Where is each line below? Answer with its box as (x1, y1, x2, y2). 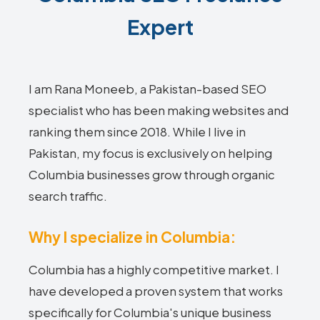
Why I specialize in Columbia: (29, 227, 236, 246)
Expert (126, 14, 194, 39)
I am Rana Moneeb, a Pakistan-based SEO (29, 81, 266, 96)
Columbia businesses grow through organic (29, 167, 275, 182)
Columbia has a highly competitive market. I (29, 262, 279, 277)
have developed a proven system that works (29, 284, 283, 299)
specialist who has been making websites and (29, 103, 289, 118)
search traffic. (29, 189, 107, 204)
